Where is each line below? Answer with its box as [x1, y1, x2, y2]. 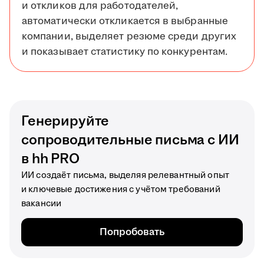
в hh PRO [21, 149, 80, 170]
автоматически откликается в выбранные [22, 14, 228, 29]
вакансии [21, 197, 62, 210]
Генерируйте [21, 111, 110, 132]
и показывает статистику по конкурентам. [22, 45, 228, 60]
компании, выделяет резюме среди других [22, 29, 237, 44]
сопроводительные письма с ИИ [21, 130, 239, 151]
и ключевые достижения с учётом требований [21, 183, 220, 196]
